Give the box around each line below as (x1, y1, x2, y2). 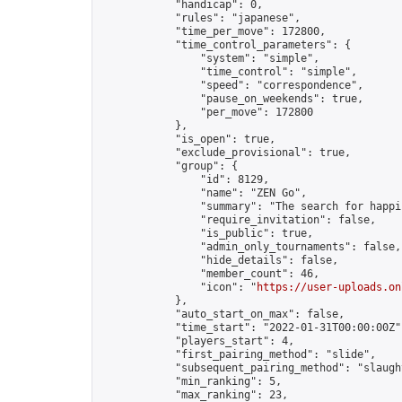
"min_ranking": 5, (100, 375, 282, 388)
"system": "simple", (100, 52, 319, 65)
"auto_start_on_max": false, (100, 308, 345, 320)
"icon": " (100, 281, 257, 293)
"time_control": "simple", (100, 66, 357, 78)
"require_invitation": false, (100, 214, 376, 226)
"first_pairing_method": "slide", (100, 348, 376, 361)
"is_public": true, (100, 227, 313, 240)
